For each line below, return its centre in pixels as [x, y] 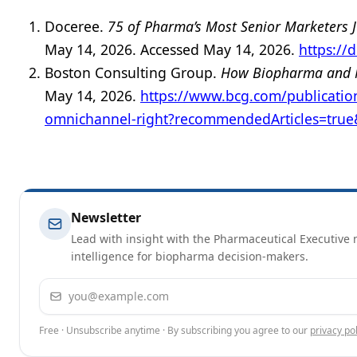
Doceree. [76, 26]
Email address [81, 288]
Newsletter [106, 218]
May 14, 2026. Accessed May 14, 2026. [172, 49]
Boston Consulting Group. [133, 73]
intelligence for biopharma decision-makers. [190, 256]
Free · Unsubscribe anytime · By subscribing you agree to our [173, 330]
